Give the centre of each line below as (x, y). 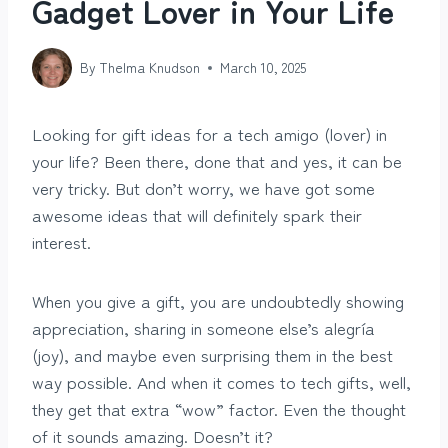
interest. (61, 241)
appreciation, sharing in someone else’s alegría (203, 327)
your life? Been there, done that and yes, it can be (217, 160)
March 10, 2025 (263, 67)
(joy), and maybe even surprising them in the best (212, 354)
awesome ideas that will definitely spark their (197, 214)
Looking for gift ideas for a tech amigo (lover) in (209, 133)
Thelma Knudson (150, 67)
